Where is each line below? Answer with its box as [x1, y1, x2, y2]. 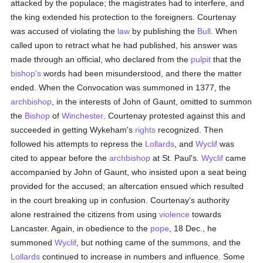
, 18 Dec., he [169, 224, 217, 233]
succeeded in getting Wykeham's [11, 125, 136, 134]
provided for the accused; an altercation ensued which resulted [11, 181, 244, 191]
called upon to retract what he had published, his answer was [11, 41, 238, 50]
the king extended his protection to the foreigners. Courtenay [11, 12, 237, 22]
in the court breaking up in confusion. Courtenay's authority [11, 195, 230, 205]
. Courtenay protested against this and [103, 111, 246, 120]
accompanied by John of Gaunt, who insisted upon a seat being [11, 167, 247, 177]
